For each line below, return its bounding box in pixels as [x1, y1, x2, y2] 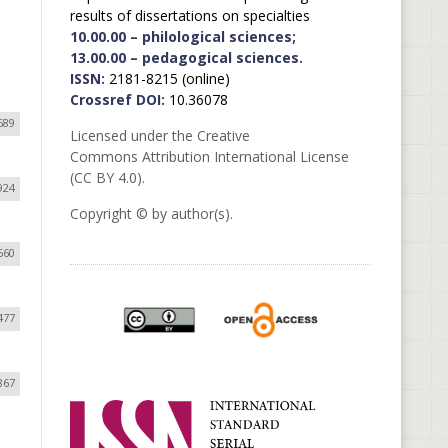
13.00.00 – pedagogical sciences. [69, 48, 303, 67]
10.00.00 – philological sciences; [69, 27, 296, 46]
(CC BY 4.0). [69, 168, 145, 187]
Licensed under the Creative [69, 126, 250, 145]
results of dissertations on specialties [69, 6, 310, 25]
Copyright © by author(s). [69, 204, 233, 223]
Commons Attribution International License [69, 147, 349, 166]
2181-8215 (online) [104, 69, 230, 88]
